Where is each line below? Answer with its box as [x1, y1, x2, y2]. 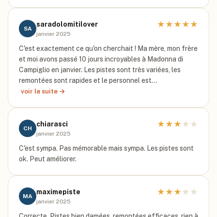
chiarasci [36, 120, 68, 128]
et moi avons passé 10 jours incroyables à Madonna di [19, 55, 183, 63]
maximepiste [36, 188, 80, 196]
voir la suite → [21, 87, 65, 95]
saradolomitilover [36, 20, 98, 28]
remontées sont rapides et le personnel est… [19, 77, 157, 84]
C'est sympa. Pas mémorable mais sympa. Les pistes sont [19, 144, 194, 152]
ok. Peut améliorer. [19, 155, 77, 163]
